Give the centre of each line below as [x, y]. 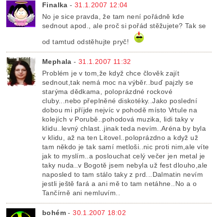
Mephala [57, 62]
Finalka [55, 5]
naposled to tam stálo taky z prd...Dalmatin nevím [123, 175]
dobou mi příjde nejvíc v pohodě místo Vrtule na [120, 110]
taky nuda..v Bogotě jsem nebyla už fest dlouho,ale [125, 165]
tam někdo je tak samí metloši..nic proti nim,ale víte [126, 147]
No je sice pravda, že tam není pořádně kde [113, 17]
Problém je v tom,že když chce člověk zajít [111, 73]
